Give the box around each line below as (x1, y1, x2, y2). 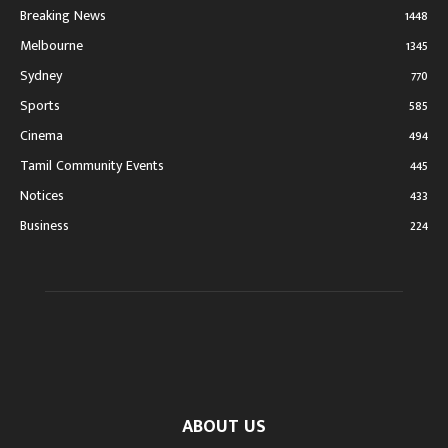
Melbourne (20, 33, 83, 57)
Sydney (20, 63, 62, 87)
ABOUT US (182, 411, 266, 442)
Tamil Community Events (20, 153, 164, 177)
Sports (20, 93, 60, 117)
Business (20, 213, 69, 237)
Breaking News (20, 3, 106, 27)
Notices (20, 183, 64, 207)
